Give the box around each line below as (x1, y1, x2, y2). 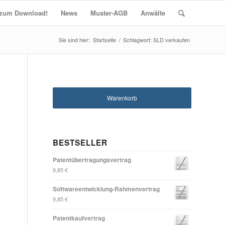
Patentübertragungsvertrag (53, 155, 132, 164)
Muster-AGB (90, 8, 128, 18)
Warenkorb (107, 93, 138, 102)
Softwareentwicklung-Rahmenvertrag (53, 184, 160, 193)
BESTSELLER (53, 137, 108, 148)
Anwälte (140, 8, 165, 18)
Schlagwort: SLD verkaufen (123, 36, 190, 44)
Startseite (93, 36, 116, 44)
